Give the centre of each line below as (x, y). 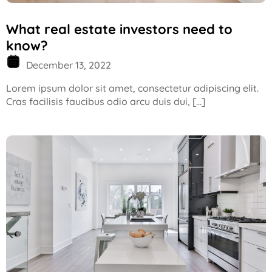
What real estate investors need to (119, 29)
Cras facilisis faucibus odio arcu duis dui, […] (106, 102)
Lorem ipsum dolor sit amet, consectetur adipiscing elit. (132, 88)
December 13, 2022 (67, 65)
